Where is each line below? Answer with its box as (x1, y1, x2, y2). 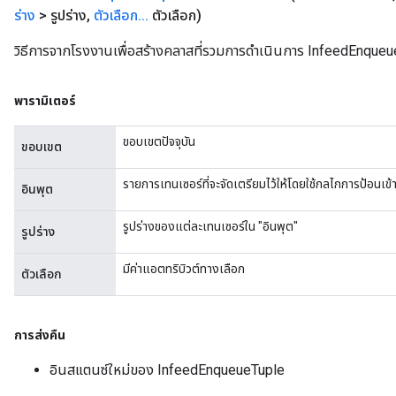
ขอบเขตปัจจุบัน (123, 133, 195, 148)
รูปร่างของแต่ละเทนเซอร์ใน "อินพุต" (123, 218, 298, 233)
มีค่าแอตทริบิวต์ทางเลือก (123, 261, 245, 276)
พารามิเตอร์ (14, 93, 76, 108)
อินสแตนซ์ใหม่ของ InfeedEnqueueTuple (49, 361, 285, 378)
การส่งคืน (14, 327, 65, 342)
